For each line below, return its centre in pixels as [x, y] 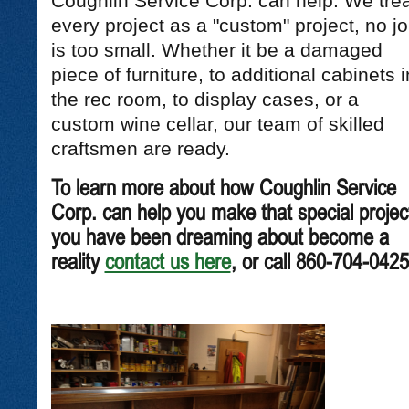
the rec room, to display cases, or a [204, 100]
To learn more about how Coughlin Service [223, 187]
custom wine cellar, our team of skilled [217, 124]
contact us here [168, 261]
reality [78, 261]
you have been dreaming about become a [220, 236]
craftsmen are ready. [140, 149]
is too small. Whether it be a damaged [216, 50]
